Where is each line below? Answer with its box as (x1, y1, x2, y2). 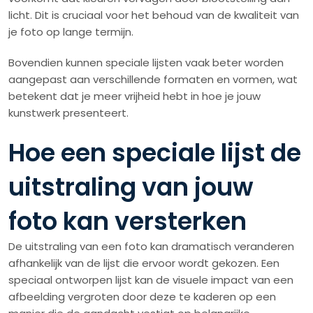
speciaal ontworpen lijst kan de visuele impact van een (8, 272, 293, 288)
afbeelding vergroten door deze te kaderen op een (8, 289, 276, 305)
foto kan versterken (8, 204, 247, 239)
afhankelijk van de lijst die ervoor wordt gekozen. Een (8, 256, 279, 271)
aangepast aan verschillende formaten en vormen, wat (8, 72, 298, 87)
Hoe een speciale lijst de (8, 136, 301, 170)
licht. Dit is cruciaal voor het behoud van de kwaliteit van (8, 8, 299, 23)
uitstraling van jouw (8, 170, 254, 205)
